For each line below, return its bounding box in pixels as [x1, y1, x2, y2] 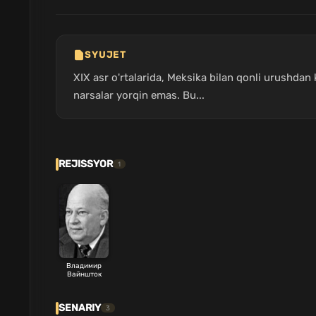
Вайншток [66, 269, 102, 279]
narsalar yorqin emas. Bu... [73, 88, 205, 102]
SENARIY [59, 301, 101, 314]
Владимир [66, 261, 102, 270]
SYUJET [85, 49, 126, 61]
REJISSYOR [59, 157, 113, 170]
